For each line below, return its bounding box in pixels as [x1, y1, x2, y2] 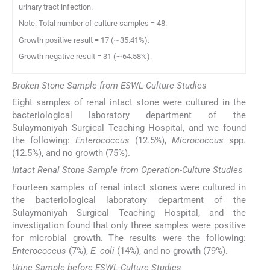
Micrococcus [171, 135, 224, 146]
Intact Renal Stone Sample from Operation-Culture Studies [12, 165, 243, 176]
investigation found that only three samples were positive [12, 219, 246, 231]
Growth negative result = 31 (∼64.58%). [19, 52, 152, 61]
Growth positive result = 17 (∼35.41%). [19, 35, 149, 45]
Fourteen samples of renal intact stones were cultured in [12, 181, 246, 193]
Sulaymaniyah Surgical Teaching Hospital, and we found [12, 122, 246, 134]
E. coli [90, 245, 115, 256]
